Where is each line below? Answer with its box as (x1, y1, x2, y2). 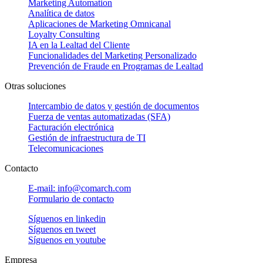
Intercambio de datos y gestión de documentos (28, 100, 199, 111)
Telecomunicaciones (28, 143, 103, 153)
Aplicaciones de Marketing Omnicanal (28, 18, 171, 29)
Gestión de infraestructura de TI (28, 132, 146, 143)
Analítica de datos (28, 8, 95, 18)
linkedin (76, 213, 106, 224)
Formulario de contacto (28, 193, 114, 204)
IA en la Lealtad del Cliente (28, 39, 130, 50)
